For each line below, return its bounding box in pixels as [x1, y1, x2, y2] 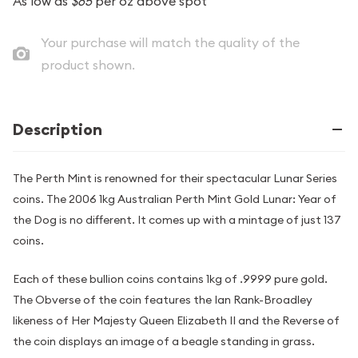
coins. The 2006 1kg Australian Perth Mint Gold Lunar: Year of [13, 191, 336, 206]
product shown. [40, 56, 135, 73]
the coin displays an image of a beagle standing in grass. [13, 333, 315, 348]
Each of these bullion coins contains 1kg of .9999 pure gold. [13, 271, 328, 286]
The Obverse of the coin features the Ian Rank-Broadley [13, 292, 312, 307]
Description [13, 118, 102, 140]
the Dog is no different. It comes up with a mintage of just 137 [13, 212, 341, 227]
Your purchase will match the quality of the [40, 34, 300, 50]
